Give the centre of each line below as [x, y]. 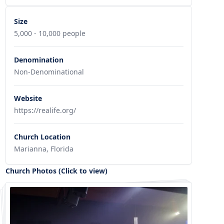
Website [28, 98]
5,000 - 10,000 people [49, 33]
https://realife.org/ [45, 110]
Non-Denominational [49, 72]
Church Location [42, 137]
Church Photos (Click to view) [56, 171]
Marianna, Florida [43, 149]
